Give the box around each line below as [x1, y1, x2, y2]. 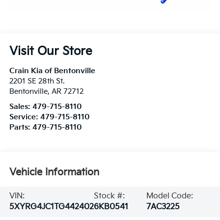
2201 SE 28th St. [9, 77, 65, 86]
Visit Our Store [9, 44, 92, 59]
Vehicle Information [9, 166, 99, 178]
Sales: [9, 103, 32, 111]
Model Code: [146, 192, 193, 201]
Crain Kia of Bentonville [9, 67, 95, 76]
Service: [9, 113, 40, 122]
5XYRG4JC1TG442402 [9, 202, 94, 212]
